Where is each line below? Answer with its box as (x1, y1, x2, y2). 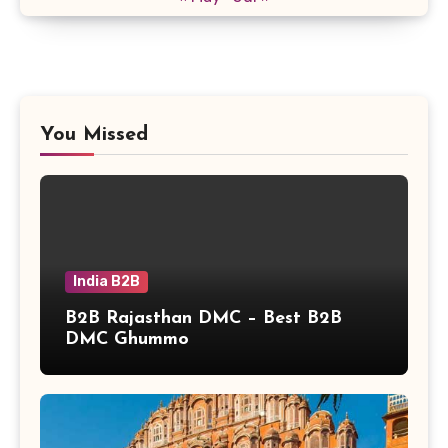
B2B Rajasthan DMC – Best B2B (65, 309, 342, 329)
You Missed (40, 125, 148, 146)
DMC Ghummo (65, 330, 189, 350)
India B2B (73, 273, 140, 291)
